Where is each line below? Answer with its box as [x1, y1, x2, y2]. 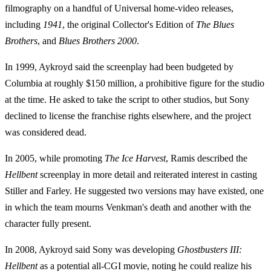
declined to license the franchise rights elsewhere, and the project [5, 111, 251, 122]
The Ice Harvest [105, 153, 166, 164]
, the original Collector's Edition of [62, 19, 196, 30]
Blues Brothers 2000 [59, 36, 137, 47]
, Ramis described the [166, 153, 247, 164]
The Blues [196, 19, 234, 30]
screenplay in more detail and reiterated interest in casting [38, 169, 257, 180]
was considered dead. [5, 127, 87, 138]
